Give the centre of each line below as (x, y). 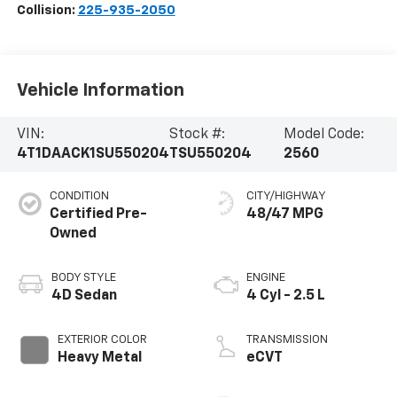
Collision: (47, 10)
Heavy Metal (99, 358)
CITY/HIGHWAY (286, 196)
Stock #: (197, 135)
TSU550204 (210, 155)
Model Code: (324, 135)
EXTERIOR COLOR (102, 339)
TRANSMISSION (287, 339)
